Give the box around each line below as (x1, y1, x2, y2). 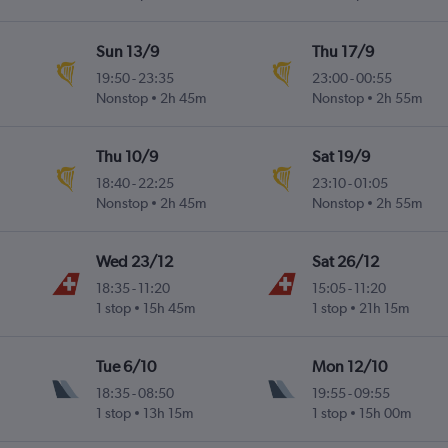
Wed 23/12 (96, 252, 174, 272)
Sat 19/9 (311, 147, 370, 167)
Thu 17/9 (311, 42, 374, 62)
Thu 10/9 (96, 147, 159, 167)
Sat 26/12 (311, 252, 379, 272)
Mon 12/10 (311, 357, 387, 377)
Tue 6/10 (96, 357, 157, 377)
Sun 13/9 (96, 42, 160, 62)
